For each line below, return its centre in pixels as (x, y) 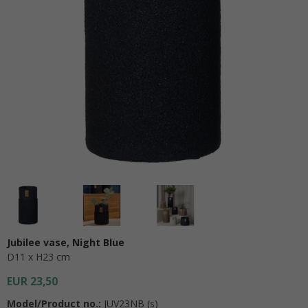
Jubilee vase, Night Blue (66, 242)
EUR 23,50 (32, 281)
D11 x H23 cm (38, 256)
